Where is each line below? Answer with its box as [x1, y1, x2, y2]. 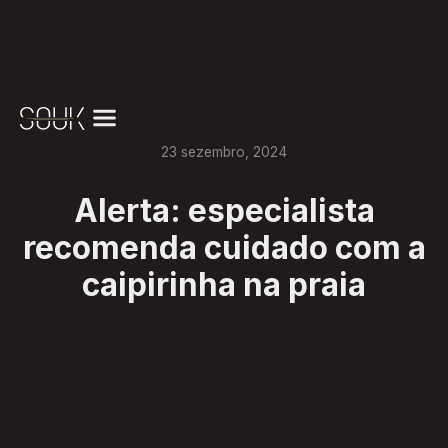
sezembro [181, 143, 245, 160]
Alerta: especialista [73, 192, 375, 231]
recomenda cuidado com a [22, 229, 426, 268]
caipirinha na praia [82, 266, 366, 305]
